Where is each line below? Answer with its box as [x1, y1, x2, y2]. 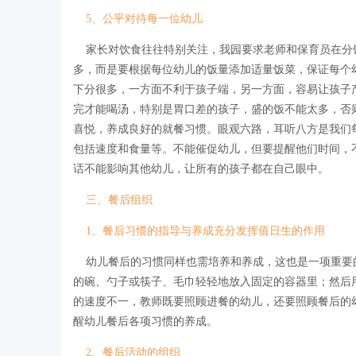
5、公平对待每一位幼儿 [83, 12, 203, 25]
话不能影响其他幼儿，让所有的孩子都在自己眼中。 [73, 162, 329, 175]
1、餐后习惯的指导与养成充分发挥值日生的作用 [73, 224, 325, 237]
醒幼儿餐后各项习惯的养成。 [73, 315, 218, 327]
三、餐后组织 [83, 193, 153, 206]
